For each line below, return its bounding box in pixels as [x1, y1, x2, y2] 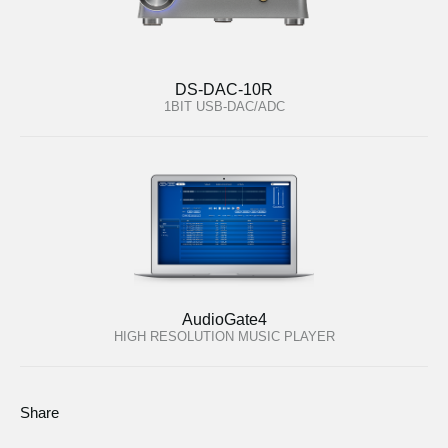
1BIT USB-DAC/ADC [163, 99, 285, 114]
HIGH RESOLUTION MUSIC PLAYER [113, 328, 335, 344]
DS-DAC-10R [175, 81, 273, 98]
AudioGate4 [181, 310, 267, 328]
